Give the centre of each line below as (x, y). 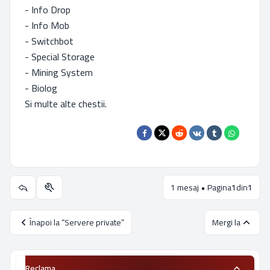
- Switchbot (49, 41)
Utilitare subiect (71, 192)
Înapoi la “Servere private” (77, 222)
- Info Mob (47, 25)
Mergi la (226, 222)
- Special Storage (60, 57)
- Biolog (41, 88)
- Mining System (59, 72)
